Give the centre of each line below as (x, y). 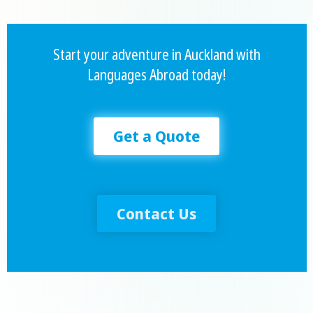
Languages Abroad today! (156, 74)
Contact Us (156, 213)
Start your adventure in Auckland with (156, 54)
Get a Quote (156, 136)
